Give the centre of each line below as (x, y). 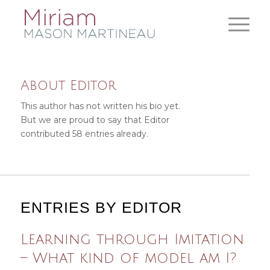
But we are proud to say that (82, 120)
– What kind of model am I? (128, 258)
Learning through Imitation (132, 239)
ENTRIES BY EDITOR (101, 207)
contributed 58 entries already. (84, 133)
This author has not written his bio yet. (100, 106)
